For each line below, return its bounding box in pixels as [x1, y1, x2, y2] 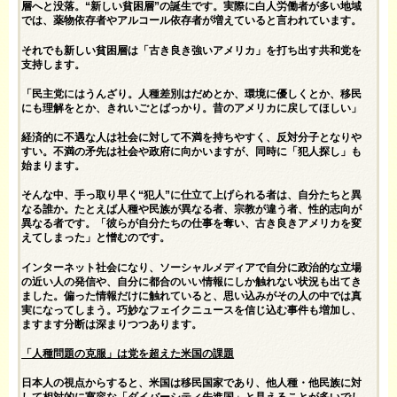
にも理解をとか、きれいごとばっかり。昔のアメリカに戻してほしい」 [21, 102, 362, 113]
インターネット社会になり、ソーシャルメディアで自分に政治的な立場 [21, 261, 362, 273]
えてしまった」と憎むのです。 [21, 232, 171, 244]
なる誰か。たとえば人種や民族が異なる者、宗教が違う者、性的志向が [21, 204, 362, 215]
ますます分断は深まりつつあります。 [21, 318, 203, 330]
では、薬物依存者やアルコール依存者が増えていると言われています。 [21, 15, 362, 27]
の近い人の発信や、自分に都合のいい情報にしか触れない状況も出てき [21, 276, 362, 287]
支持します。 [21, 58, 86, 70]
